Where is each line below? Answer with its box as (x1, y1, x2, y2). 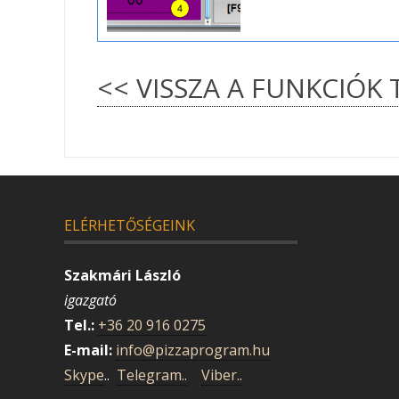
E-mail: (64, 339, 112, 360)
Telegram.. (117, 364, 187, 385)
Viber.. (201, 364, 242, 385)
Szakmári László (64, 265, 181, 285)
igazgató (64, 289, 117, 310)
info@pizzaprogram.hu (116, 339, 270, 360)
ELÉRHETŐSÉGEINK (64, 216, 195, 236)
